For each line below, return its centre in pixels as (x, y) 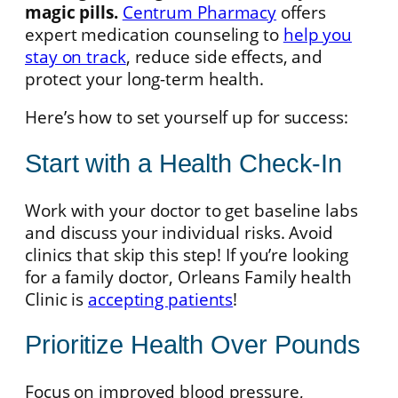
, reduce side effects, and (224, 56)
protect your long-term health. (144, 78)
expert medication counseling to (154, 34)
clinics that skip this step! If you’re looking (187, 254)
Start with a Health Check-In (184, 163)
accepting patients (161, 298)
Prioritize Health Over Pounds (193, 345)
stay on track (76, 56)
